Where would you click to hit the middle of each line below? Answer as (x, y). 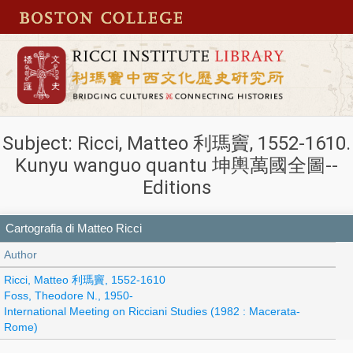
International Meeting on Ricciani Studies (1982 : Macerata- (152, 311)
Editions (176, 188)
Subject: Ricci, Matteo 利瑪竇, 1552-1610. (176, 144)
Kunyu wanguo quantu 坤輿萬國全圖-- (176, 166)
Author (20, 254)
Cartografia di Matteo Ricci (74, 228)
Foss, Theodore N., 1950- (69, 295)
